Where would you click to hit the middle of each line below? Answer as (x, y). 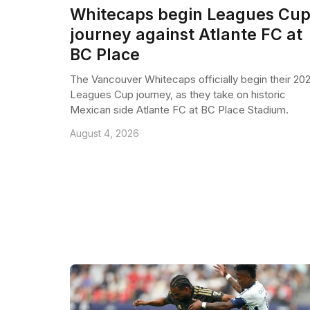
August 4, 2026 (104, 134)
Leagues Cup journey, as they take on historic (177, 95)
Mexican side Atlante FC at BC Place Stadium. (179, 110)
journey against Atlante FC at (186, 35)
